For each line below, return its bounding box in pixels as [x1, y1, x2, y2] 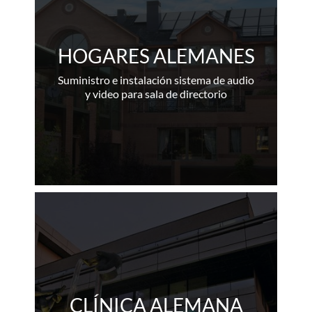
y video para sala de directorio [85, 86, 227, 100]
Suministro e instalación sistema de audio [58, 72, 254, 86]
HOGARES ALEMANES [57, 43, 255, 68]
